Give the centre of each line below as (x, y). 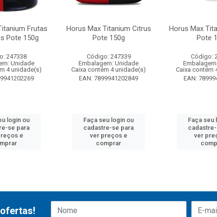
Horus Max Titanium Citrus (108, 29)
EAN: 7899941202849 (109, 78)
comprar (109, 143)
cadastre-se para (109, 128)
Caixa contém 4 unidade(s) (109, 70)
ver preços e (108, 135)
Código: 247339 (108, 56)
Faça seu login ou (109, 120)
